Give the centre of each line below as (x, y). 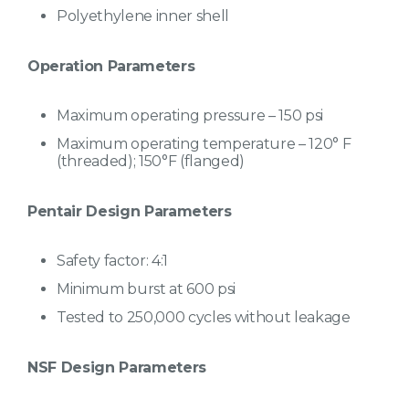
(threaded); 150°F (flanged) (151, 162)
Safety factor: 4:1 (113, 261)
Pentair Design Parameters (130, 212)
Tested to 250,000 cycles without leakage (204, 318)
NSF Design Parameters (117, 368)
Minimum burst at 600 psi (147, 289)
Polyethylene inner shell (143, 16)
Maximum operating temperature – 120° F (204, 144)
